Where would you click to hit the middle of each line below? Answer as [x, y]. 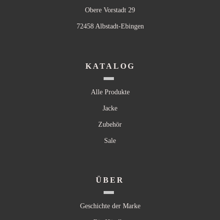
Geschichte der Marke [110, 206]
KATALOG [110, 66]
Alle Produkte [110, 92]
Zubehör [110, 124]
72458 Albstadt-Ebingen [110, 27]
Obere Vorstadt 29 [110, 10]
